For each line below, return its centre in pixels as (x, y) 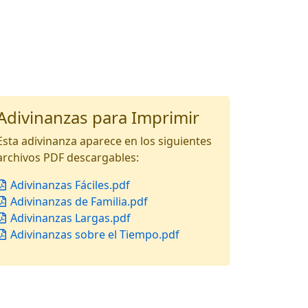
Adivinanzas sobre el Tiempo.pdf (93, 234)
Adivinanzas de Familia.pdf (78, 201)
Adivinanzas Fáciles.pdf (69, 185)
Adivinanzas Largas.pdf (69, 218)
